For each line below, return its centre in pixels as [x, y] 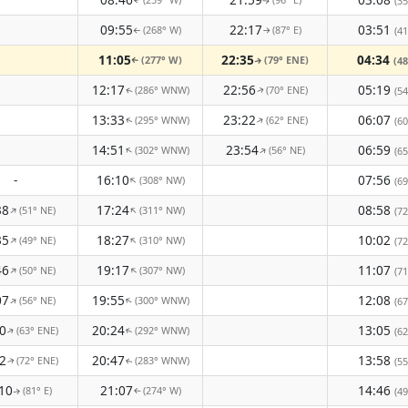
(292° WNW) [162, 330]
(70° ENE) [286, 90]
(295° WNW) [162, 120]
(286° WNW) [162, 90]
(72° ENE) [37, 360]
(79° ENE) [286, 60]
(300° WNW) [162, 300]
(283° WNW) [162, 360]
